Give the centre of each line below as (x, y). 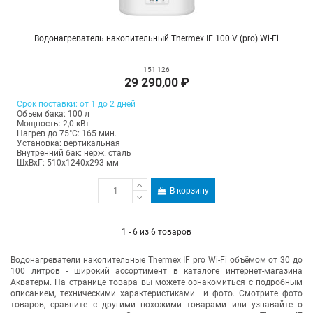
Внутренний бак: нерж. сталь (74, 153)
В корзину (190, 191)
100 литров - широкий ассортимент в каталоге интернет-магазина (156, 271)
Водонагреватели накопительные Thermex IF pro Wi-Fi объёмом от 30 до (156, 260)
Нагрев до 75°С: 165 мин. (66, 133)
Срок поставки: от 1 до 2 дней (76, 104)
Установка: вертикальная (68, 143)
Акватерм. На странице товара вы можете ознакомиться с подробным (156, 283)
